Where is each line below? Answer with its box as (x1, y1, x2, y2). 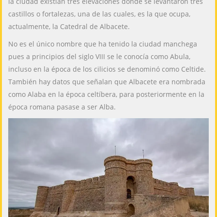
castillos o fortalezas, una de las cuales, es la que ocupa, (8, 9, 191, 18)
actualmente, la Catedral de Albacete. (8, 21, 130, 31)
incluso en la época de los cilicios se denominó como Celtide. (8, 64, 206, 74)
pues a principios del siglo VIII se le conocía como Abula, (8, 51, 191, 61)
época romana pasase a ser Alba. (8, 102, 116, 111)
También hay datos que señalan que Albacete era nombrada (8, 77, 206, 86)
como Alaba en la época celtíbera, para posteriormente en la (8, 89, 205, 99)
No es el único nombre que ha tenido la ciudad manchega (8, 39, 198, 48)
